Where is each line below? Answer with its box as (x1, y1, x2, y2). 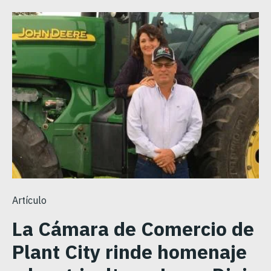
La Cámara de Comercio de (12, 215, 254, 241)
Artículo (12, 194, 47, 206)
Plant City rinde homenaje (12, 238, 247, 264)
